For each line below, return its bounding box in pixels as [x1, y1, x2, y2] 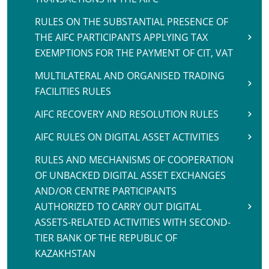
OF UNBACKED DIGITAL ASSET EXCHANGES [35, 169, 226, 182]
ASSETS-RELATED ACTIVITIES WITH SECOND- [35, 216, 231, 229]
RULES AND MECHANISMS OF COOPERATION [35, 153, 234, 166]
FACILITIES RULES [35, 85, 111, 98]
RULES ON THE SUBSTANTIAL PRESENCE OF [35, 15, 228, 28]
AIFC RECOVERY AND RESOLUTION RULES [35, 107, 219, 121]
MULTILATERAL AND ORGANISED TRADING [35, 69, 225, 82]
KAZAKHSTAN [35, 247, 95, 260]
